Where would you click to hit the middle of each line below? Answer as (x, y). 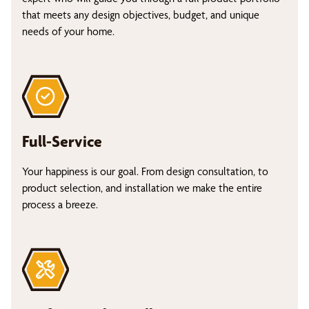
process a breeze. (60, 205)
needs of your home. (68, 31)
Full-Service (62, 141)
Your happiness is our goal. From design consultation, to (145, 171)
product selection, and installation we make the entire (142, 188)
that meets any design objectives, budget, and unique (141, 15)
